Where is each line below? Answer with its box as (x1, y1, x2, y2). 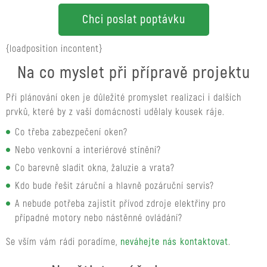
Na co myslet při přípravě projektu (17, 63, 250, 83)
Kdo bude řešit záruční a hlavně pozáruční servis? (15, 180, 214, 192)
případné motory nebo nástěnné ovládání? (15, 212, 182, 224)
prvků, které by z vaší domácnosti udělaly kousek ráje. (6, 106, 225, 118)
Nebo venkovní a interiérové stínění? (15, 144, 161, 156)
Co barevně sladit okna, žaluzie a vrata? (15, 162, 175, 174)
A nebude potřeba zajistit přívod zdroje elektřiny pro (15, 198, 226, 210)
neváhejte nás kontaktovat (120, 236, 228, 248)
